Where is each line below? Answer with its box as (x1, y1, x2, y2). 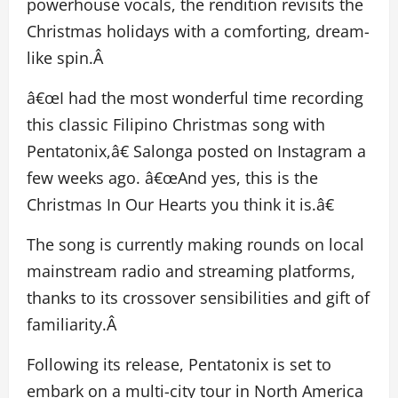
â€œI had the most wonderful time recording (27, 87, 363, 109)
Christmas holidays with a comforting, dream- (27, 20, 370, 43)
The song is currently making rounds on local (27, 234, 364, 256)
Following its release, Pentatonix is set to (27, 354, 331, 376)
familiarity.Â (27, 314, 121, 336)
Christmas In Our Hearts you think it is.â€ (27, 194, 334, 216)
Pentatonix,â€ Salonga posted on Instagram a (27, 140, 366, 163)
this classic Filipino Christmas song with (27, 114, 325, 136)
